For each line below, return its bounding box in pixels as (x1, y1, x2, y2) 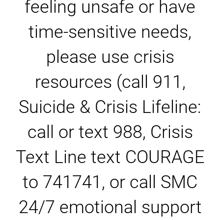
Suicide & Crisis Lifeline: (19, 97, 201, 117)
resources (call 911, (34, 72, 186, 92)
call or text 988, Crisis (27, 122, 193, 142)
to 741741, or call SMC (23, 172, 197, 192)
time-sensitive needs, (28, 22, 192, 42)
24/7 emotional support (18, 197, 202, 218)
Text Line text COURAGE (16, 147, 204, 167)
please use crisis (46, 47, 174, 67)
